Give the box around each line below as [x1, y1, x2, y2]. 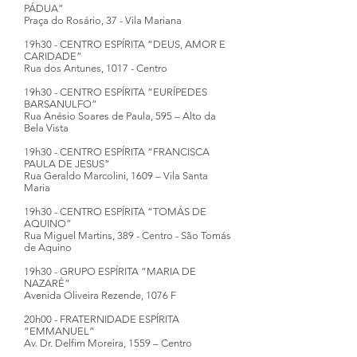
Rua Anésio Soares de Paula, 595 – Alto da [24, 110, 216, 122]
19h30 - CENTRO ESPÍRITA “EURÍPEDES [24, 86, 207, 98]
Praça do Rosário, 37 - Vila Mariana [24, 14, 182, 26]
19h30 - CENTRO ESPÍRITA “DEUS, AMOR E [24, 38, 226, 50]
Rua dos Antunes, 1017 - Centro [24, 62, 167, 74]
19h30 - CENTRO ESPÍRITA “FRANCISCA [24, 146, 210, 158]
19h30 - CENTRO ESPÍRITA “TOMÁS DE [24, 206, 206, 218]
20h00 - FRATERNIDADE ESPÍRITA [24, 313, 179, 325]
